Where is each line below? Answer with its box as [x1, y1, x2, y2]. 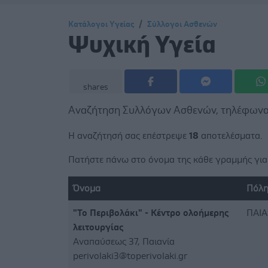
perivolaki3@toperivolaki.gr [73, 251, 187, 261]
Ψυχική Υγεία [68, 33, 216, 57]
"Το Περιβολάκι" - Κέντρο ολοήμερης [73, 208, 229, 218]
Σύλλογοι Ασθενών [147, 20, 217, 29]
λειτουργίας [73, 222, 123, 232]
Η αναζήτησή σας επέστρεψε [68, 130, 189, 141]
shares [83, 83, 108, 92]
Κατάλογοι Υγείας [68, 20, 134, 29]
